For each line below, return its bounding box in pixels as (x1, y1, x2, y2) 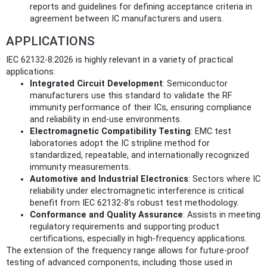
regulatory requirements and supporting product (30, 222, 219, 232)
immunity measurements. (30, 162, 131, 173)
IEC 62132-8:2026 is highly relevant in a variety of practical (6, 55, 233, 66)
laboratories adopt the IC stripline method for (30, 138, 210, 149)
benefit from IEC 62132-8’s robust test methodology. (30, 198, 238, 209)
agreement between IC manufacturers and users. (30, 14, 223, 24)
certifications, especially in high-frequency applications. (30, 234, 247, 244)
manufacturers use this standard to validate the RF (30, 91, 232, 101)
